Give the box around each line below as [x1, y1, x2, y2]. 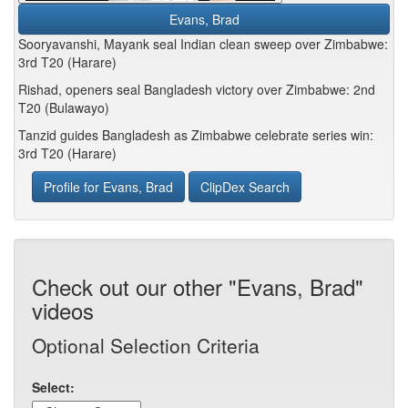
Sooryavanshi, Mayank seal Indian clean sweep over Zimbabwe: [18, 35, 388, 53]
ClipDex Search [200, 178, 290, 196]
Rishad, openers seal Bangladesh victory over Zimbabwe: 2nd [18, 80, 375, 98]
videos [32, 294, 94, 326]
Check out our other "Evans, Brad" [32, 270, 363, 302]
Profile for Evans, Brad [44, 178, 173, 196]
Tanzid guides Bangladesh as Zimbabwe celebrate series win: [18, 126, 373, 144]
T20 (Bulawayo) [18, 98, 109, 117]
